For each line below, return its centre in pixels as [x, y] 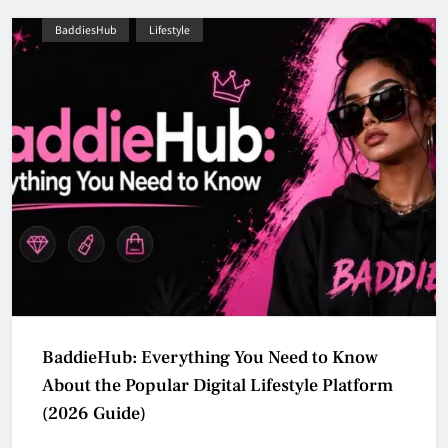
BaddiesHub [85, 30]
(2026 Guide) [94, 414]
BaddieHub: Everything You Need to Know [210, 358]
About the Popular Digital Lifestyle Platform [217, 386]
